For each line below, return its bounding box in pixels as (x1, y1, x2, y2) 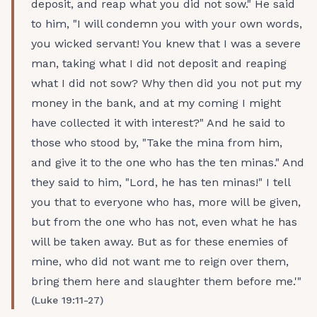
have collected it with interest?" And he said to (31, 116, 285, 129)
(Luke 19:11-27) (31, 294, 103, 306)
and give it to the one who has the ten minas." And (31, 156, 304, 169)
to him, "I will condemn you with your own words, (31, 17, 302, 30)
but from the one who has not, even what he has (31, 215, 297, 229)
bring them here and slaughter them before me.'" (31, 275, 301, 288)
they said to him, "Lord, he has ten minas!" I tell (31, 175, 290, 189)
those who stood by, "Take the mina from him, (31, 136, 282, 149)
